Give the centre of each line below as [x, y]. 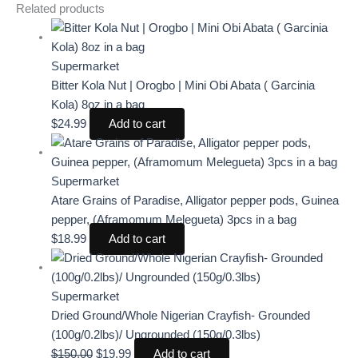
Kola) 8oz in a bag [97, 104]
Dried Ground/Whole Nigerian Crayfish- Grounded [180, 315]
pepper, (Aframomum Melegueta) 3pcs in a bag [173, 219]
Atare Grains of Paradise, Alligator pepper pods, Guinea [195, 200]
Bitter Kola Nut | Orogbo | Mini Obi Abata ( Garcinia [183, 85]
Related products [60, 8]
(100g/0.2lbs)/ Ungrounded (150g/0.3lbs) [155, 334]
